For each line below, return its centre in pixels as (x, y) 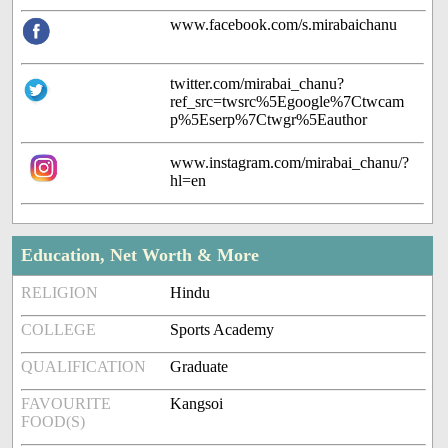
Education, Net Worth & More (140, 255)
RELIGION (60, 293)
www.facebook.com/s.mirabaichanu (284, 25)
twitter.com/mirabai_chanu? (257, 84)
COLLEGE (59, 330)
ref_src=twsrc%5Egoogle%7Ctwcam (287, 102)
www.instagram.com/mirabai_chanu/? (290, 163)
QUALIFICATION (84, 367)
